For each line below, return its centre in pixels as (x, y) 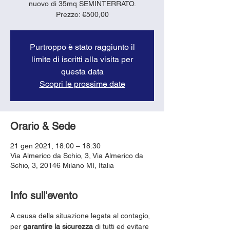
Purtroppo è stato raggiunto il (82, 47)
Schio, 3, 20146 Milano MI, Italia (62, 165)
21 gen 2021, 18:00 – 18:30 (55, 146)
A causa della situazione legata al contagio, (81, 215)
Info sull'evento (44, 195)
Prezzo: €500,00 (82, 14)
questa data (82, 71)
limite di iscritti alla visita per (82, 59)
